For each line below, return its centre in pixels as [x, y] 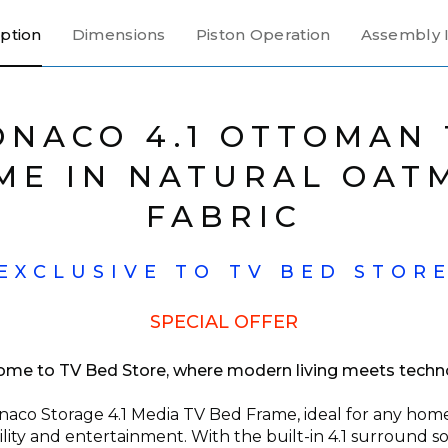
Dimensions [118, 34]
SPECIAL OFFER [224, 322]
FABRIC [224, 216]
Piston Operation [263, 34]
